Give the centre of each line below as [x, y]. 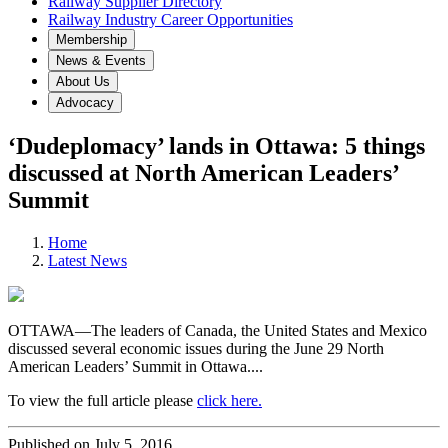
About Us [83, 81]
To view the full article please [102, 400]
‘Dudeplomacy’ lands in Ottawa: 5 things [216, 145]
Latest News [87, 260]
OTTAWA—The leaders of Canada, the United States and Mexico [217, 330]
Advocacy [85, 102]
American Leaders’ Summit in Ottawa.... [135, 366]
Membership [91, 39]
